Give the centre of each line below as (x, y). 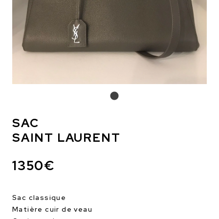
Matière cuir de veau (52, 209)
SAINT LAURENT (66, 138)
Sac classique (39, 197)
